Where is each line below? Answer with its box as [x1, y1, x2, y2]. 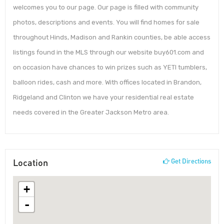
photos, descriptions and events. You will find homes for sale [13, 18, 199, 26]
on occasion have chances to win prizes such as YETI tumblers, [13, 63, 207, 71]
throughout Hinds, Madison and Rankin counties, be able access [13, 33, 210, 41]
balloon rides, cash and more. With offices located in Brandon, [13, 78, 201, 86]
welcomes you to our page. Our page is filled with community [13, 3, 198, 11]
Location [13, 156, 48, 168]
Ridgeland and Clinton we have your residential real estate [13, 93, 194, 101]
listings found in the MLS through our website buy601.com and [13, 48, 204, 56]
